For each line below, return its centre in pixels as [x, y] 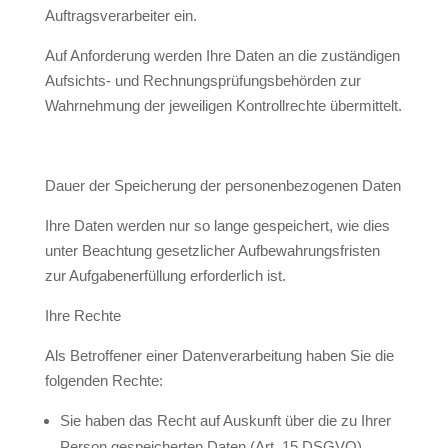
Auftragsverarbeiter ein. [120, 15]
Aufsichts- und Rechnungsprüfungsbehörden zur [202, 80]
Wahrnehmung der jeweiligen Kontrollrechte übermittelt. [223, 105]
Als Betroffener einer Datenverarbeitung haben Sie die [219, 355]
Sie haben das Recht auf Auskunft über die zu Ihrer [225, 420]
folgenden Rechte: [103, 380]
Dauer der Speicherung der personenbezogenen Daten [222, 185]
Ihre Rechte [82, 315]
